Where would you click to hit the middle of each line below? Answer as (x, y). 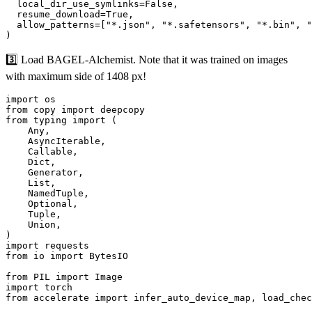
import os (31, 99)
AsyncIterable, (56, 141)
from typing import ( (61, 120)
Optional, (42, 203)
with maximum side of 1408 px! (76, 76)
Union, (33, 224)
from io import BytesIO (67, 256)
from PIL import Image (64, 276)
